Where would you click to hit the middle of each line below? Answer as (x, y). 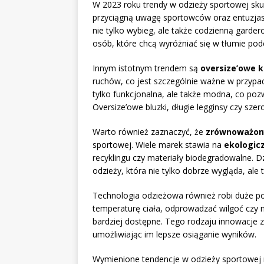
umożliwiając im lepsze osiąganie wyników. (174, 234)
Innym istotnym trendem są (146, 68)
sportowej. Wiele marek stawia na (158, 144)
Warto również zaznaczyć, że (149, 131)
